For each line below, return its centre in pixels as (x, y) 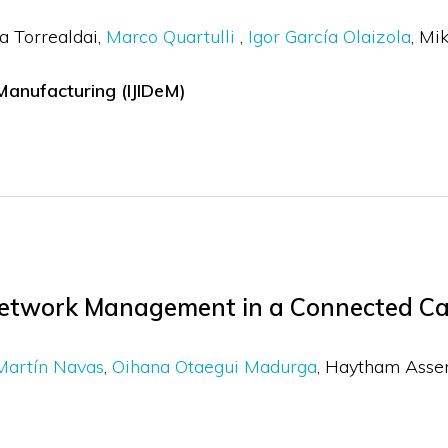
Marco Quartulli (172, 36)
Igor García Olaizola (329, 36)
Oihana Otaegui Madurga (214, 366)
